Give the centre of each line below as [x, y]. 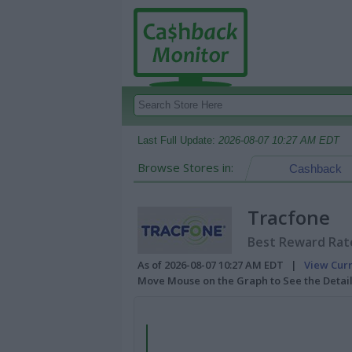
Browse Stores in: [185, 167]
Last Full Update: [178, 140]
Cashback [315, 169]
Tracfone [289, 217]
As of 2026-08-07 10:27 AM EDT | [221, 265]
